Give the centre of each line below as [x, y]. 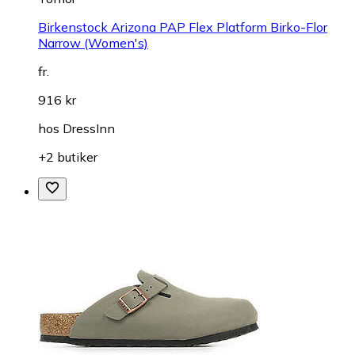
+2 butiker [68, 157]
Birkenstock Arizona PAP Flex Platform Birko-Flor [183, 27]
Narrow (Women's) [93, 43]
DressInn [89, 129]
